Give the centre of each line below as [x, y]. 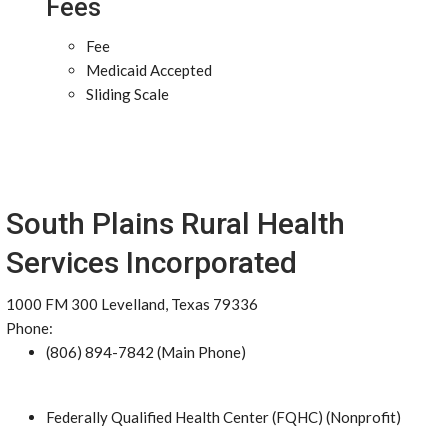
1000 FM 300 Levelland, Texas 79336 [132, 304]
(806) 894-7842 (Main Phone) [146, 352]
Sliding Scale [127, 94]
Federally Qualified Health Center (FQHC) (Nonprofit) [223, 417]
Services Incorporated [151, 262]
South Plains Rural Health [175, 223]
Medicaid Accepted [149, 70]
